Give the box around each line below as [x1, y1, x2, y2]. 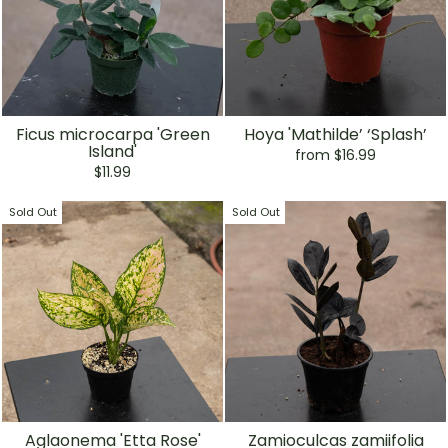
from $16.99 [295, 144, 376, 165]
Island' [88, 139, 137, 163]
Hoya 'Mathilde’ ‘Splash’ [244, 122, 427, 146]
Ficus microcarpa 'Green [15, 122, 210, 146]
